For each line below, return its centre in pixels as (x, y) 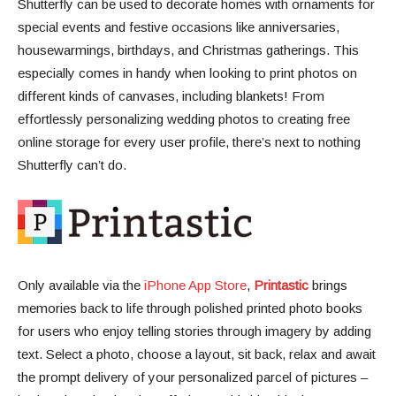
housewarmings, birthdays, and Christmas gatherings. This (188, 50)
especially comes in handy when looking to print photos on (187, 73)
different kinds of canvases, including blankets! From (171, 96)
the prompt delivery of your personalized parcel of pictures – (193, 377)
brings (328, 286)
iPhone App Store (195, 286)
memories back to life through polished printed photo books (190, 308)
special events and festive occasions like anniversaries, (179, 27)
